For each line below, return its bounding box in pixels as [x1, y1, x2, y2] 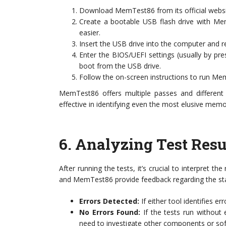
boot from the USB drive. [79, 61, 161, 71]
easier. [79, 28, 100, 37]
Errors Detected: [79, 196, 139, 206]
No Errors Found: [79, 207, 141, 217]
